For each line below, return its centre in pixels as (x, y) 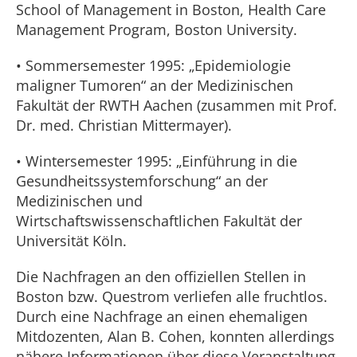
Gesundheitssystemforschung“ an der (142, 181)
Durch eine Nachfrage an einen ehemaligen (162, 316)
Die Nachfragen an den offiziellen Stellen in (161, 277)
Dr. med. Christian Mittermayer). (124, 125)
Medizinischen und (79, 201)
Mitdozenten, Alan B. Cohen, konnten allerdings (175, 336)
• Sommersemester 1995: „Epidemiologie (153, 65)
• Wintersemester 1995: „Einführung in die (157, 161)
